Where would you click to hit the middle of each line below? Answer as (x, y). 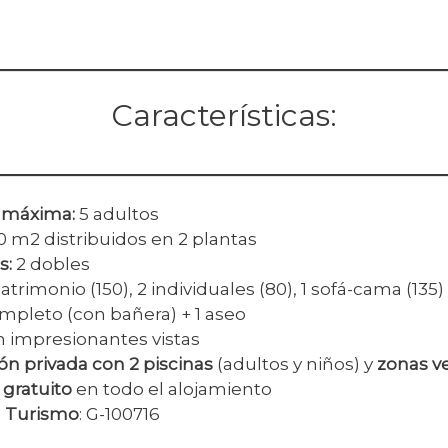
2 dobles (53, 264)
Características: (224, 115)
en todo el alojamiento (172, 389)
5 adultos (119, 214)
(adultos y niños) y (297, 364)
